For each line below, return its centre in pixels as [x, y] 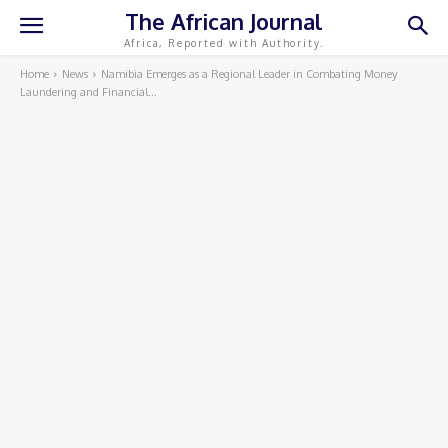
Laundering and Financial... [88, 92]
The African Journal [224, 20]
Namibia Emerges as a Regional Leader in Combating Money [249, 74]
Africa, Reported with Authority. [224, 42]
